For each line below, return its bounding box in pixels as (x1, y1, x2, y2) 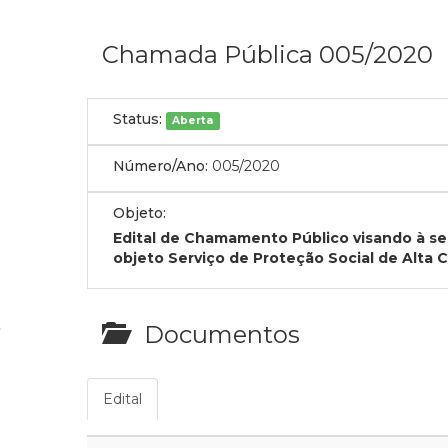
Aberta (172, 114, 214, 127)
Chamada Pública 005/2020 (102, 40, 433, 69)
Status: (113, 110, 162, 128)
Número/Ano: (113, 157, 208, 175)
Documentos (126, 320, 300, 349)
